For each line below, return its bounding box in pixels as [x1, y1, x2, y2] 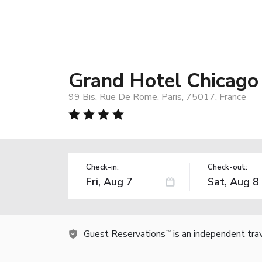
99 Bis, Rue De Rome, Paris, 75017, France [68, 90, 246, 104]
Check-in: [86, 161, 119, 173]
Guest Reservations [84, 227, 166, 240]
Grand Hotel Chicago [68, 67, 258, 94]
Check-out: [207, 161, 247, 173]
